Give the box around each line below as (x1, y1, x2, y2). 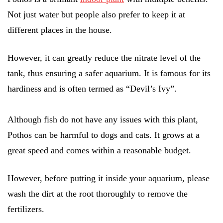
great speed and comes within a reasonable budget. (7, 145, 191, 155)
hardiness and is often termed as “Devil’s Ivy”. (7, 83, 177, 94)
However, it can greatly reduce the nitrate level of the (7, 52, 201, 63)
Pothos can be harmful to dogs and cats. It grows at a (7, 129, 200, 140)
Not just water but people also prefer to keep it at (7, 9, 185, 19)
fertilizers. (7, 204, 47, 214)
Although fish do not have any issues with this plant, (7, 114, 198, 124)
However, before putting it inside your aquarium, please (7, 173, 210, 183)
